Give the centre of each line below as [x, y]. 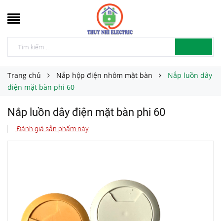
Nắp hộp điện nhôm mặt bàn [104, 75]
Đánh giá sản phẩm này [52, 129]
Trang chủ [24, 75]
